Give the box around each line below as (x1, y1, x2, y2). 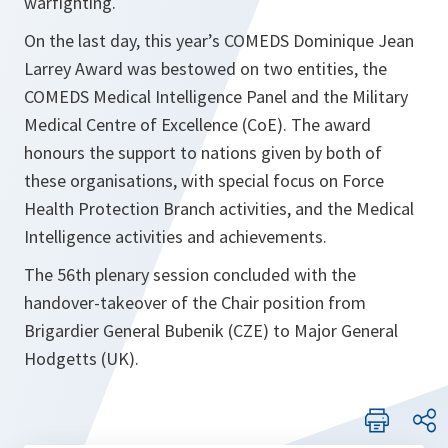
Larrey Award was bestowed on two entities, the (24, 57, 387, 81)
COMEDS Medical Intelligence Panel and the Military (24, 85, 408, 109)
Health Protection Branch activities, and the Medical (24, 197, 414, 221)
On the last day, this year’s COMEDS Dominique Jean (24, 29, 414, 53)
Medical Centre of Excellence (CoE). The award (24, 113, 371, 137)
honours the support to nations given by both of (24, 141, 382, 165)
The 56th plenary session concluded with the (24, 263, 356, 287)
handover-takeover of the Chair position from (24, 291, 366, 315)
